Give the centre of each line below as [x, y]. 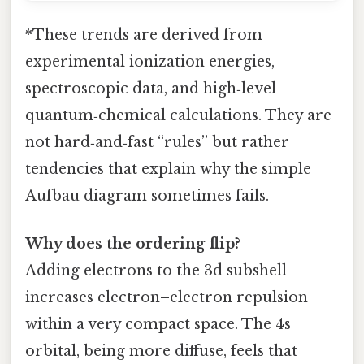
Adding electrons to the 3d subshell [156, 271]
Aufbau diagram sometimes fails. [147, 195]
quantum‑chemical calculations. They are [178, 115]
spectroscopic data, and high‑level [151, 88]
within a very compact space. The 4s [158, 325]
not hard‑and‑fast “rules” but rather [157, 142]
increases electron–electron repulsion [167, 298]
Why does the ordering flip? [133, 244]
